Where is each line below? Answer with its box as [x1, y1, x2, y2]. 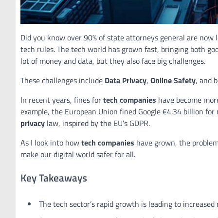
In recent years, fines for [20, 94, 103, 106]
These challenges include [20, 74, 105, 86]
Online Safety [150, 74, 196, 86]
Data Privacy [105, 74, 146, 86]
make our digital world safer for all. [20, 148, 135, 160]
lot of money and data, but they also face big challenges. [20, 55, 205, 67]
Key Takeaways [20, 169, 87, 185]
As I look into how [20, 137, 81, 148]
